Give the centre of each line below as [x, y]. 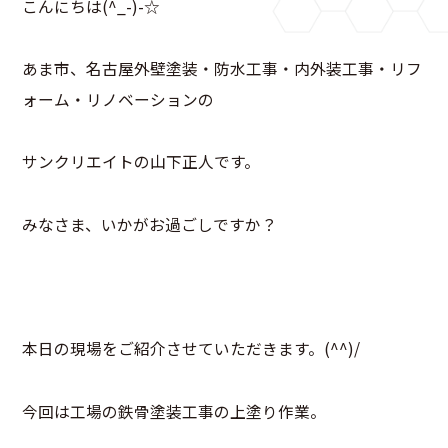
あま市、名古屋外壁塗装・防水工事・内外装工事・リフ [222, 69]
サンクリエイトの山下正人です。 [141, 162]
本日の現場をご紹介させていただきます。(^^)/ [191, 349]
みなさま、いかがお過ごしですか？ [150, 224]
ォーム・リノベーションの [118, 100]
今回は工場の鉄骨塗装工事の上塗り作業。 [174, 411]
